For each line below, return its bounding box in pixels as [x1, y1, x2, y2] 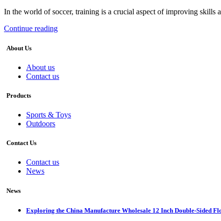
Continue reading [4, 24, 58, 33]
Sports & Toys [26, 110, 71, 119]
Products [6, 91, 31, 99]
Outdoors [26, 119, 55, 128]
